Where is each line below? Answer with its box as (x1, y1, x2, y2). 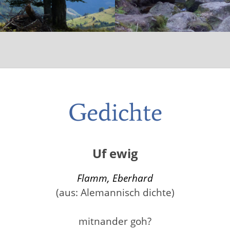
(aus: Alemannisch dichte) (55, 185, 175, 199)
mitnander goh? (79, 214, 151, 227)
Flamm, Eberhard (77, 171, 153, 184)
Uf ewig (92, 145, 138, 162)
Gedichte (68, 97, 162, 127)
